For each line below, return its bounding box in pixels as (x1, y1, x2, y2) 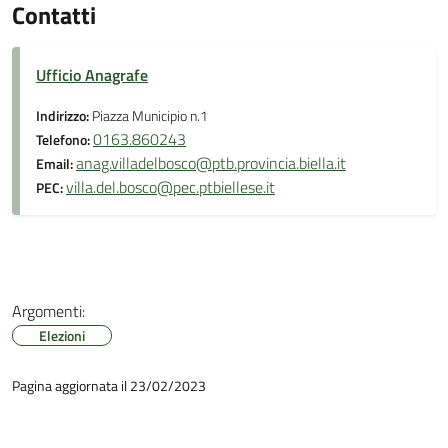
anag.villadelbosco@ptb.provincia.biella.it (76, 151, 346, 175)
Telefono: (36, 129, 93, 151)
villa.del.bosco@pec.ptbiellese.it (66, 175, 275, 199)
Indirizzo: (36, 105, 92, 127)
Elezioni (39, 325, 85, 346)
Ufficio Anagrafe (36, 63, 148, 87)
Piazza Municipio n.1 (92, 105, 208, 127)
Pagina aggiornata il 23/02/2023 (12, 375, 206, 396)
